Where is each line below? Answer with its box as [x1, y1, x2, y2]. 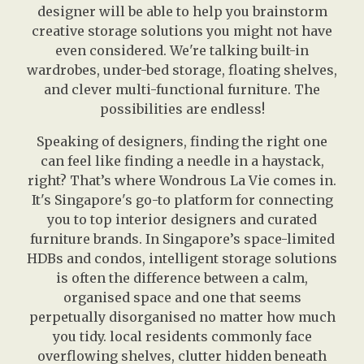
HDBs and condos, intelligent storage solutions [27, 250, 337, 267]
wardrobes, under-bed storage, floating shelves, [27, 62, 337, 79]
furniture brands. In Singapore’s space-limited [29, 231, 335, 248]
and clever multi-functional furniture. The [44, 81, 320, 98]
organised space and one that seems [63, 289, 301, 306]
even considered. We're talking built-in [55, 42, 309, 59]
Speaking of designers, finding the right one [37, 133, 327, 150]
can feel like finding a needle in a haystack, [40, 153, 324, 170]
